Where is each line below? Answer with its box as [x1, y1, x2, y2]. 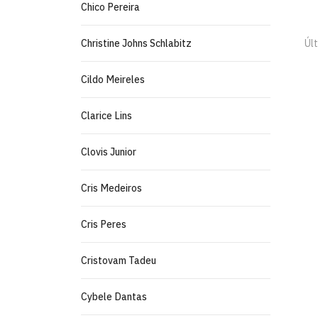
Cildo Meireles [81, 73, 145, 86]
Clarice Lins [81, 109, 132, 122]
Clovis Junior [81, 146, 136, 158]
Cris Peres [81, 218, 126, 231]
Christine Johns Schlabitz [81, 37, 192, 50]
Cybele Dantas [81, 290, 147, 303]
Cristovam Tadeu [81, 254, 156, 267]
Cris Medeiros [81, 182, 142, 194]
